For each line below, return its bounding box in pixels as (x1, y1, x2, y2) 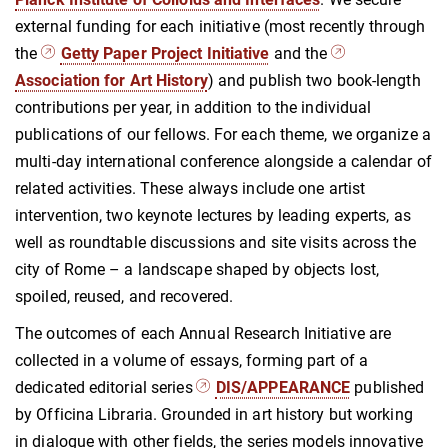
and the (269, 43, 332, 63)
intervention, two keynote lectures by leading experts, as (15, 205, 411, 225)
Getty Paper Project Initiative (60, 43, 270, 63)
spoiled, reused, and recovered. (15, 286, 238, 306)
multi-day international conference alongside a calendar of (15, 151, 432, 171)
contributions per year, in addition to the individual (15, 97, 372, 117)
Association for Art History (15, 70, 208, 90)
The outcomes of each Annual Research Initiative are (15, 323, 392, 343)
